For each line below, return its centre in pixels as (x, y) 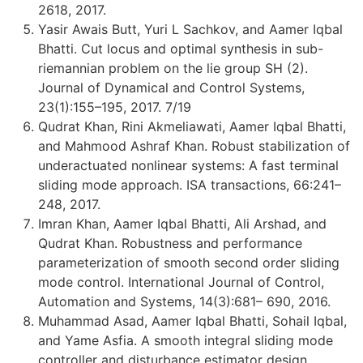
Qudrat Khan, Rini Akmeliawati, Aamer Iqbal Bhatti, (192, 126)
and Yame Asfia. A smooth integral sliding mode (186, 340)
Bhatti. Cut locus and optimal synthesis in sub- (181, 48)
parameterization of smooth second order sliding (189, 262)
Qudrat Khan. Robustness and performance (170, 243)
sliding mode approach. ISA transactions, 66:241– (190, 184)
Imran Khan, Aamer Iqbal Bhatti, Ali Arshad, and (182, 223)
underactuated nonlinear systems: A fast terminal (188, 165)
